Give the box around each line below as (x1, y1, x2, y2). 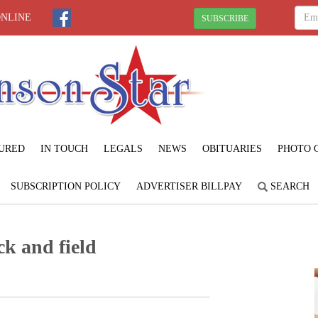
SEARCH (267, 180, 309, 192)
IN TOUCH (40, 143, 88, 154)
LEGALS (103, 143, 143, 154)
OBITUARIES (202, 143, 262, 154)
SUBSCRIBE (202, 13, 248, 23)
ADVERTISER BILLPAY (136, 180, 242, 192)
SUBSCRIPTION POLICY (10, 180, 121, 192)
